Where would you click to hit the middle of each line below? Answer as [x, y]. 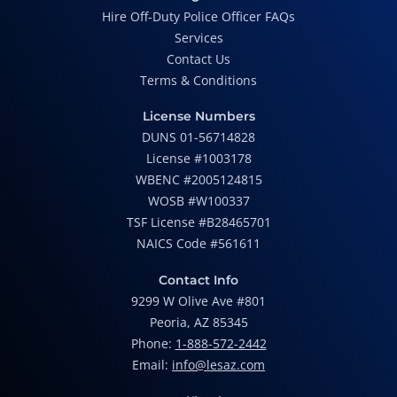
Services [198, 37]
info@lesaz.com [218, 364]
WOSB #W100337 [198, 200]
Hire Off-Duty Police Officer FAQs [198, 16]
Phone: [153, 343]
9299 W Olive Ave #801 [198, 300]
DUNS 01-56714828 [198, 136]
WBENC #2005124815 [198, 179]
